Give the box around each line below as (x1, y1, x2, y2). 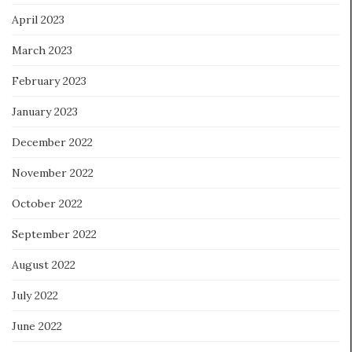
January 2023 (12, 104, 78, 119)
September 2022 (12, 226, 97, 241)
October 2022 (12, 196, 82, 211)
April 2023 (12, 12, 64, 27)
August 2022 (12, 257, 75, 272)
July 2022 (12, 288, 58, 302)
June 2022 (12, 318, 62, 333)
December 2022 (12, 134, 93, 149)
